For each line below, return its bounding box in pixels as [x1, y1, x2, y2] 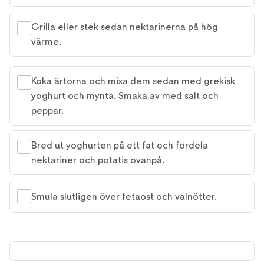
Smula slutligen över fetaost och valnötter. [31, 190, 217, 202]
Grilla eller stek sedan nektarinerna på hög [31, 21, 218, 33]
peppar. [31, 105, 64, 117]
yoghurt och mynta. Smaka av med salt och [31, 90, 219, 102]
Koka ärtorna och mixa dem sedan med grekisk [31, 75, 235, 87]
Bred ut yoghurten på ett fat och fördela [31, 140, 208, 151]
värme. [31, 36, 61, 48]
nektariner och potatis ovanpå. [31, 154, 164, 166]
